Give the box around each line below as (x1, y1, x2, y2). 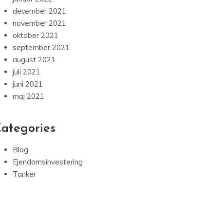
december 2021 (13, 6, 66, 16)
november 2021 (13, 18, 66, 28)
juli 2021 (13, 67, 40, 77)
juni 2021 (13, 79, 43, 89)
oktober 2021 (13, 31, 58, 40)
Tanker (13, 169, 36, 179)
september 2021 (13, 43, 70, 53)
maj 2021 (13, 91, 44, 101)
